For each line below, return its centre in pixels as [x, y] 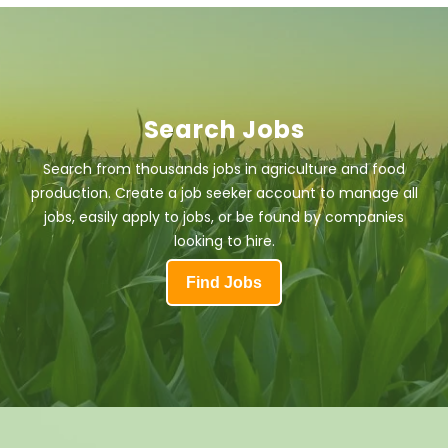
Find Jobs [224, 282]
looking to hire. [224, 240]
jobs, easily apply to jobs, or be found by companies [224, 216]
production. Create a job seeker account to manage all [224, 192]
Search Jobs [224, 129]
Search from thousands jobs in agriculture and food [224, 168]
